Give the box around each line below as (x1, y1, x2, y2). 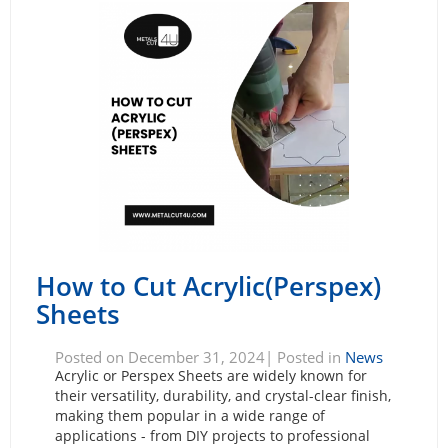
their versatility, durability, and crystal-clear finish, (54, 385, 391, 405)
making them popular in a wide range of (54, 405, 325, 425)
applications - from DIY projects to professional (54, 425, 370, 445)
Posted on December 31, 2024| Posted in (54, 346, 345, 367)
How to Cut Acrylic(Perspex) (36, 267, 381, 304)
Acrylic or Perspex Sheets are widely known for (54, 365, 367, 385)
